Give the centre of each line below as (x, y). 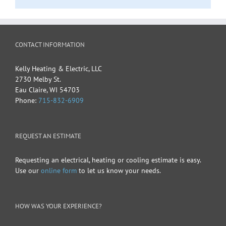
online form (58, 170)
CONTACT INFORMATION (50, 44)
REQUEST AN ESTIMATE (48, 136)
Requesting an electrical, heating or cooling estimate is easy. (108, 160)
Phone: (27, 100)
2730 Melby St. (38, 79)
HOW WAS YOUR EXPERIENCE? (59, 206)
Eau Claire (31, 90)
